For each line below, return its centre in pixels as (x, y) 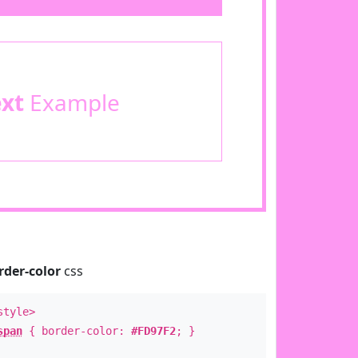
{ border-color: (76, 331)
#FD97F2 (153, 331)
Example (72, 102)
